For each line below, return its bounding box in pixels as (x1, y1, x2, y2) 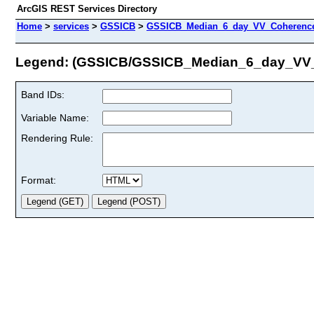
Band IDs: (21, 88, 64, 100)
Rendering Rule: (21, 132, 93, 144)
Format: (21, 174, 56, 186)
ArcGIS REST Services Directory (17, 4, 157, 14)
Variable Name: (21, 111, 89, 123)
